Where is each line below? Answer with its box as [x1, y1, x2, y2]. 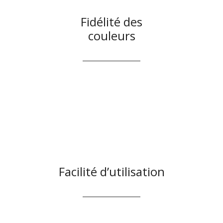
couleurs [88, 27, 135, 44]
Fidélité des [81, 13, 142, 30]
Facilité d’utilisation [58, 163, 165, 180]
